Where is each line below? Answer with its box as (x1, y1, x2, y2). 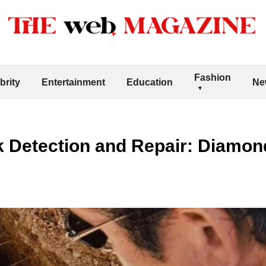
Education (126, 77, 173, 87)
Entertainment (42, 77, 105, 87)
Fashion (194, 72, 231, 83)
